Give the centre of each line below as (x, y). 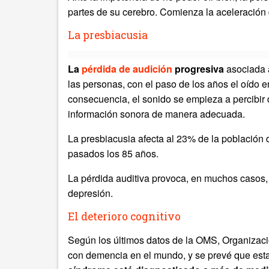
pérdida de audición (127, 69)
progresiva (198, 69)
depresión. (90, 193)
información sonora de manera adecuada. (156, 114)
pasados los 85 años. (113, 153)
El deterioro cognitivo (124, 216)
